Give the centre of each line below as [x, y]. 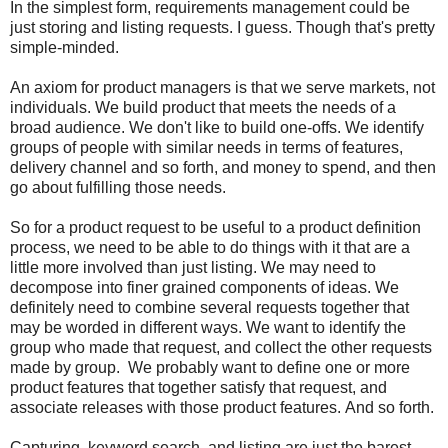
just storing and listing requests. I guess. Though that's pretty [222, 27]
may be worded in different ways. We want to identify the [208, 327]
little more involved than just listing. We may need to [193, 267]
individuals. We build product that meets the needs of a [203, 107]
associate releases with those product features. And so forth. [222, 407]
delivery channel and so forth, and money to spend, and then [223, 167]
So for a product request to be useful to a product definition [215, 227]
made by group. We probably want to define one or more [210, 367]
